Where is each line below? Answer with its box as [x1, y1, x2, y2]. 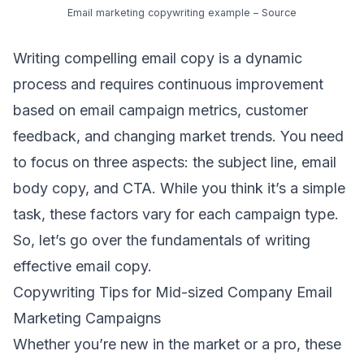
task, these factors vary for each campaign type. [13, 205, 343, 223]
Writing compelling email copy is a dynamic [13, 49, 302, 67]
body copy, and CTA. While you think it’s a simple [13, 179, 345, 197]
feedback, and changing [13, 127, 180, 145]
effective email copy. [13, 257, 152, 275]
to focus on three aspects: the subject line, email [13, 153, 336, 171]
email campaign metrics [80, 101, 237, 119]
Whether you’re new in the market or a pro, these [13, 335, 341, 353]
